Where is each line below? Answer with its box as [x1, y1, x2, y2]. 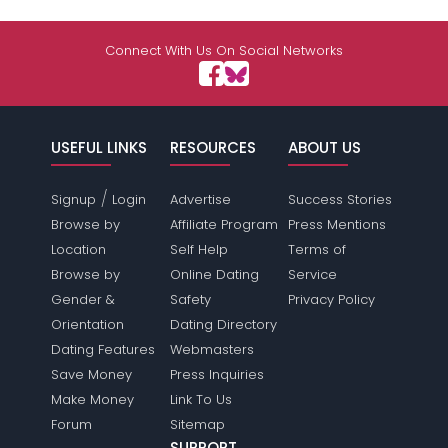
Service [287, 265, 337, 284]
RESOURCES [169, 137, 256, 158]
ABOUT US [287, 137, 361, 158]
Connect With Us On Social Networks [105, 41, 343, 60]
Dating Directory [169, 315, 277, 334]
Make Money [51, 390, 135, 409]
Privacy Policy [287, 290, 375, 309]
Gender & [51, 290, 116, 309]
